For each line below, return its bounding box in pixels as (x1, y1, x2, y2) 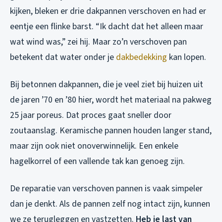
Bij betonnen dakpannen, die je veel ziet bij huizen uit (10, 78, 203, 91)
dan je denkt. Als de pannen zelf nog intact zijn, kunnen (10, 198, 210, 211)
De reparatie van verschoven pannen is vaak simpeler (10, 182, 203, 195)
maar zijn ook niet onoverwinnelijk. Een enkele (10, 140, 178, 153)
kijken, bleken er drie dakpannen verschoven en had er (10, 5, 206, 18)
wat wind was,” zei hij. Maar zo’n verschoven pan (10, 36, 187, 49)
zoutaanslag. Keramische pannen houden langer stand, (10, 124, 212, 137)
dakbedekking (116, 51, 167, 64)
